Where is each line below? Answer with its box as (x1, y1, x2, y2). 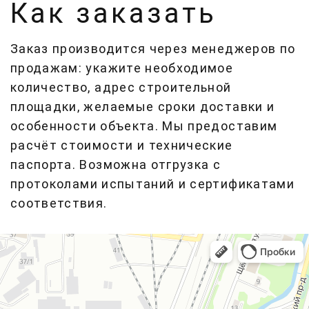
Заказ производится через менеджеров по (10, 41, 296, 56)
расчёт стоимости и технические (10, 138, 233, 152)
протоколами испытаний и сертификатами (10, 177, 295, 191)
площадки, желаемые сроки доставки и (10, 99, 275, 114)
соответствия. (10, 196, 108, 210)
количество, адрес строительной (10, 80, 232, 94)
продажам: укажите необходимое (10, 61, 234, 75)
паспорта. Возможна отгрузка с (10, 157, 221, 172)
